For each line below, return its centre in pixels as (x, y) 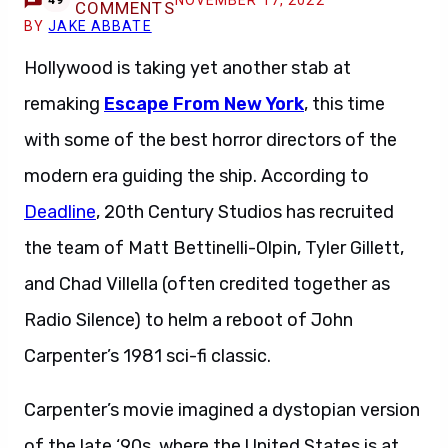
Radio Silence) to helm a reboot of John (188, 320)
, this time (344, 104)
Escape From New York (204, 104)
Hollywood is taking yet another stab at (187, 68)
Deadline (60, 212)
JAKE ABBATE (100, 26)
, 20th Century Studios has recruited (245, 212)
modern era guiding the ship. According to (196, 176)
